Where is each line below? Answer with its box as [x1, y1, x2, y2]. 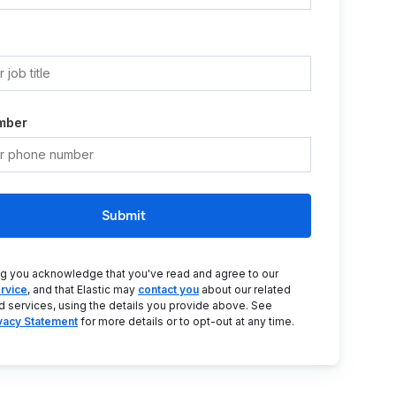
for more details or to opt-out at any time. [78, 315, 294, 328]
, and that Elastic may [27, 283, 138, 296]
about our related [199, 283, 291, 296]
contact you [138, 283, 199, 296]
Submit [102, 207, 146, 224]
